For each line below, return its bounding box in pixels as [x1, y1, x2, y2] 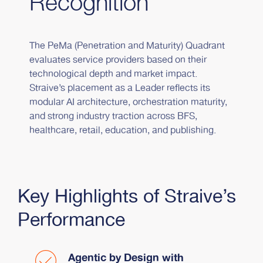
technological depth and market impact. [29, 66, 197, 82]
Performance [18, 205, 125, 235]
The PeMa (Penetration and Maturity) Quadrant [29, 38, 225, 53]
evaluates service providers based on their [29, 52, 207, 68]
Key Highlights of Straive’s [18, 182, 236, 212]
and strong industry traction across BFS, [29, 109, 197, 124]
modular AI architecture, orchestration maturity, [29, 95, 227, 110]
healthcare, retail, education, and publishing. [29, 123, 216, 138]
